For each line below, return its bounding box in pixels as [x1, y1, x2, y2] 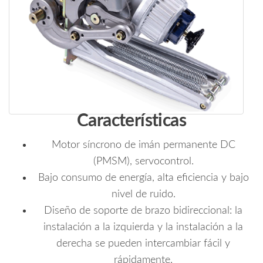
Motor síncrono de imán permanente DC [51, 139, 235, 150]
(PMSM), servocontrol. [93, 156, 194, 167]
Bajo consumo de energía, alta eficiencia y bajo [38, 172, 249, 183]
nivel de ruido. [111, 188, 176, 200]
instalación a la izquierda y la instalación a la [43, 221, 243, 232]
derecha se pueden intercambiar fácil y [56, 238, 230, 249]
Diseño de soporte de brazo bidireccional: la [44, 205, 242, 216]
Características [77, 112, 186, 130]
